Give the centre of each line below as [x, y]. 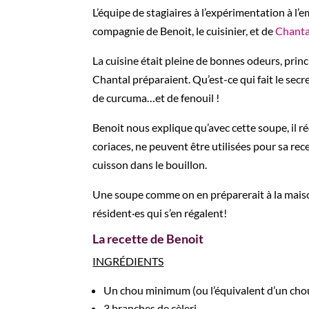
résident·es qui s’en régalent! [161, 213]
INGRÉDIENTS [128, 261]
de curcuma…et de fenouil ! [157, 98]
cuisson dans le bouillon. [151, 165]
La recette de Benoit [148, 239]
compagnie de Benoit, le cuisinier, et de [184, 31]
